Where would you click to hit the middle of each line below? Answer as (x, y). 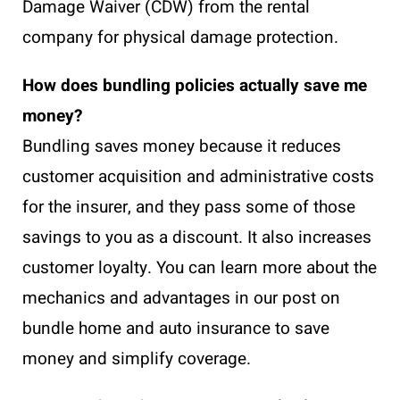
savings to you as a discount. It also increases (197, 237)
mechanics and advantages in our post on (181, 298)
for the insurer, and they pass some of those (189, 207)
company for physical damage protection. (180, 37)
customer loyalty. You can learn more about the (200, 268)
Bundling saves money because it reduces (182, 146)
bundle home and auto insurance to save (176, 329)
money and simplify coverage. (137, 359)
